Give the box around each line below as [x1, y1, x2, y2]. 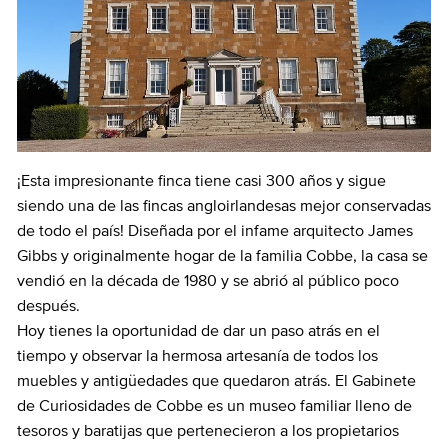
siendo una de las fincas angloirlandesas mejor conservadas [17, 198, 431, 215]
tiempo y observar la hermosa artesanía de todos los [17, 348, 378, 365]
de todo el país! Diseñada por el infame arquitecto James [17, 223, 413, 240]
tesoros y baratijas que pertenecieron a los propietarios [17, 423, 399, 440]
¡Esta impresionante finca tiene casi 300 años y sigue [17, 173, 386, 190]
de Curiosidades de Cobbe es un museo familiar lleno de [17, 398, 412, 415]
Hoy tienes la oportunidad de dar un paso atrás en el [17, 323, 380, 340]
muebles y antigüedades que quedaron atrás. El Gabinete [17, 373, 416, 390]
